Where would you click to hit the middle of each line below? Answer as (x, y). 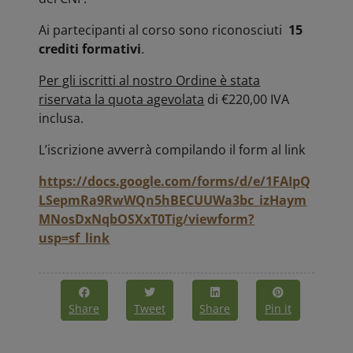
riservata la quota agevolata (122, 99)
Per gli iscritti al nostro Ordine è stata (150, 80)
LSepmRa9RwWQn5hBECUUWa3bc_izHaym (173, 200)
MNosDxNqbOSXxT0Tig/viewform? (147, 219)
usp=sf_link (74, 238)
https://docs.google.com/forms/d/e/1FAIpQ (175, 181)
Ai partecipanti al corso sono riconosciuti (164, 30)
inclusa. (61, 118)
